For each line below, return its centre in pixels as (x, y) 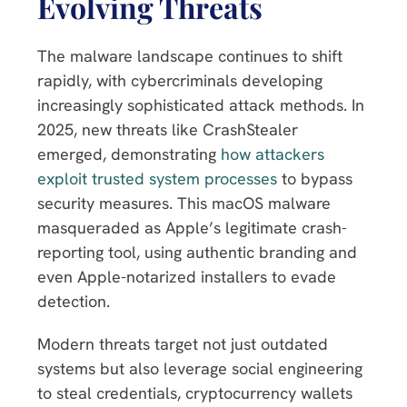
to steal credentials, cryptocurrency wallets (195, 392)
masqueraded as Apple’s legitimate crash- (192, 227)
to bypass (315, 178)
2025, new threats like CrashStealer (168, 129)
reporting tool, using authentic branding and (197, 252)
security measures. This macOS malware (184, 203)
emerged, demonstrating (129, 154)
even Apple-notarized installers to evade (187, 276)
